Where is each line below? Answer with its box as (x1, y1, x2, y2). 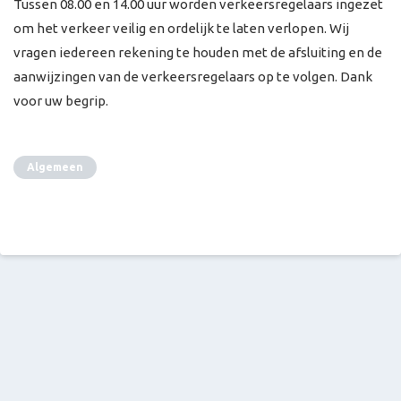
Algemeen (27, 161, 83, 173)
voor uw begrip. (13, 93, 108, 108)
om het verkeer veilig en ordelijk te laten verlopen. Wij (13, 21, 349, 36)
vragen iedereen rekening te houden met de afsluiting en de (13, 45, 382, 60)
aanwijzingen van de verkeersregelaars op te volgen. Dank (13, 69, 372, 84)
